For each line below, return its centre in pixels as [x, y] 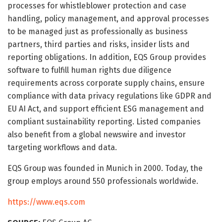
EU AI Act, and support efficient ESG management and [106, 109]
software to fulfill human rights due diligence [89, 70]
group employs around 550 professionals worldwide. [103, 181]
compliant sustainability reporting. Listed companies [104, 121]
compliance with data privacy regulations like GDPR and [110, 96]
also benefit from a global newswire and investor [97, 134]
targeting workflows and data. [62, 147]
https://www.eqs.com [46, 202]
